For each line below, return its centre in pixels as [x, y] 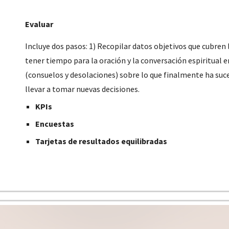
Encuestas [55, 124]
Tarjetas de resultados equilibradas [101, 141]
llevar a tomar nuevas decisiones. [83, 89]
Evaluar [39, 24]
